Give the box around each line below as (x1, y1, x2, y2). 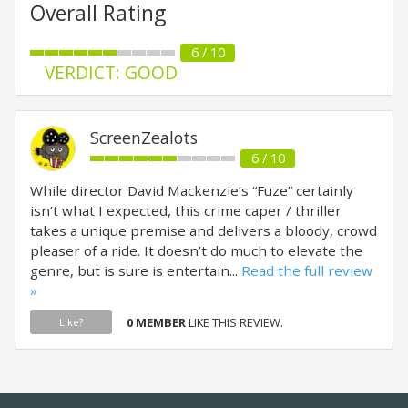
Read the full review (241, 261, 372, 280)
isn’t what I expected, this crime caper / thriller (30, 201, 342, 219)
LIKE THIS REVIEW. (186, 314, 283, 331)
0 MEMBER (127, 314, 186, 331)
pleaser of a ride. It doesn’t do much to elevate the (30, 241, 362, 260)
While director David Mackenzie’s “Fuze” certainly (30, 181, 353, 199)
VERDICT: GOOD (45, 60, 178, 85)
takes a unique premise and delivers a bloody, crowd (30, 221, 377, 240)
